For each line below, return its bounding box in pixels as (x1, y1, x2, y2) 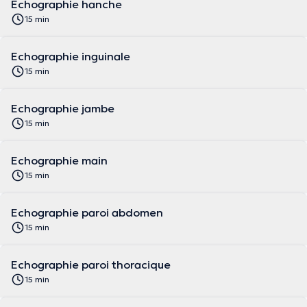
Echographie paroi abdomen (11, 206, 163, 219)
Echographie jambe (11, 101, 114, 115)
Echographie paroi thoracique (11, 258, 171, 271)
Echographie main (11, 153, 108, 167)
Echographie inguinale (11, 49, 130, 63)
